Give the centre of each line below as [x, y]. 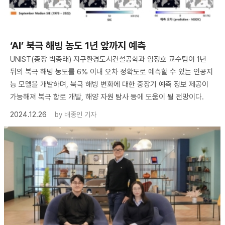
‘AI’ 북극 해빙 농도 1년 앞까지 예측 [78, 45]
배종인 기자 [80, 114]
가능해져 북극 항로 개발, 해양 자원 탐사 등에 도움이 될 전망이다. [107, 97]
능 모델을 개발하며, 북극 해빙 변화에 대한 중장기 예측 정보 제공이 [109, 84]
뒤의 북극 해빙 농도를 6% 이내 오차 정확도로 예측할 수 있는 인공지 [111, 72]
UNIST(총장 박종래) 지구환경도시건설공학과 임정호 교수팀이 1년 [108, 59]
